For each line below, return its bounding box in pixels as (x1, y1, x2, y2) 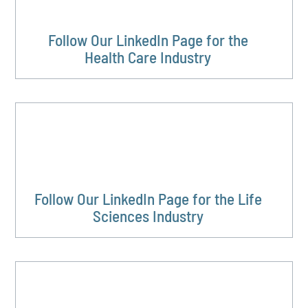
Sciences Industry (92, 206, 203, 226)
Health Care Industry (85, 47, 212, 67)
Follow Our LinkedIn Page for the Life (34, 189, 262, 209)
